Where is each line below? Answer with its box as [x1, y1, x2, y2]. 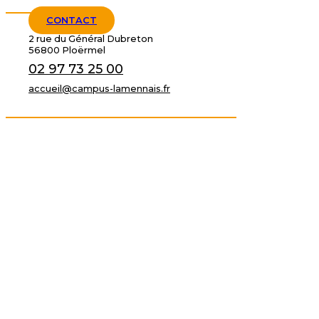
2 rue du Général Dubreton [28, 33, 153, 44]
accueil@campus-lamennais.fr [28, 83, 170, 94]
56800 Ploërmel [28, 44, 105, 56]
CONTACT [46, 14, 97, 26]
